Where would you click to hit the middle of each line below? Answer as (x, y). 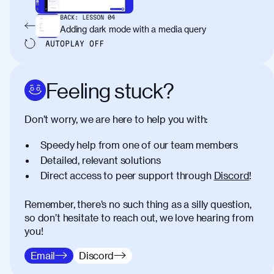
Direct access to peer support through (126, 175)
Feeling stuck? (110, 90)
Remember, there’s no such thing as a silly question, (138, 204)
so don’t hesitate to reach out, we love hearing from (139, 217)
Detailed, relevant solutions (101, 160)
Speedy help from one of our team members (139, 144)
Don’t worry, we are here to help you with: (117, 119)
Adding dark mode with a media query (133, 29)
